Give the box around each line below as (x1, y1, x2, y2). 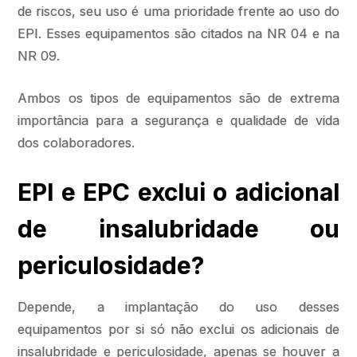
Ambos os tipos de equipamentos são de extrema (18, 90, 339, 106)
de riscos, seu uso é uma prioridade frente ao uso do (18, 3, 339, 19)
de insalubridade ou (18, 214, 339, 243)
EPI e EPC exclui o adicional (18, 178, 339, 206)
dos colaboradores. (18, 135, 135, 151)
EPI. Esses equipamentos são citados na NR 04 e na (18, 25, 339, 41)
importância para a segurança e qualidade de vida (18, 112, 339, 128)
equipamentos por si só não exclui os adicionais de (18, 321, 339, 337)
